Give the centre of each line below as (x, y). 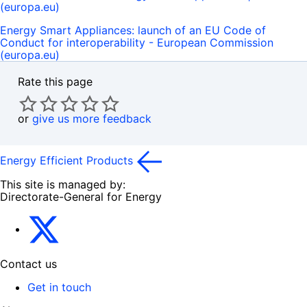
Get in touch (59, 287)
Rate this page (55, 82)
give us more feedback (92, 119)
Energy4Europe (100, 220)
